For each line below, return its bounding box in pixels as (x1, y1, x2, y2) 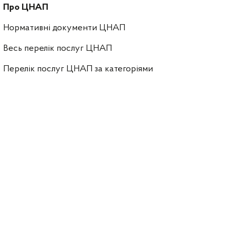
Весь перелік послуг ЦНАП (3, 44, 112, 54)
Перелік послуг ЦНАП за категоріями (3, 64, 153, 74)
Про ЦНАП (3, 3, 48, 13)
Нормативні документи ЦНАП (3, 23, 125, 33)
